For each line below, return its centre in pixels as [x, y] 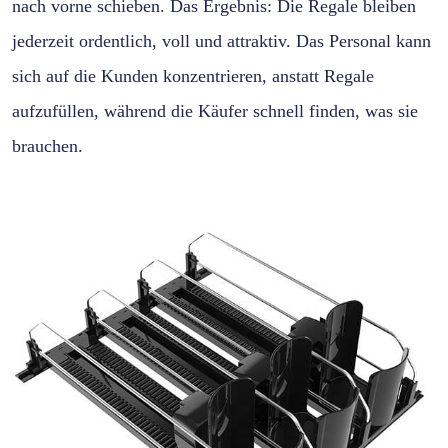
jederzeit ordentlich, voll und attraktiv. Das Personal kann [221, 40]
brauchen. [47, 145]
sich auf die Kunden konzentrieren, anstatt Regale [193, 75]
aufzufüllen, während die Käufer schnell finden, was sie [215, 110]
